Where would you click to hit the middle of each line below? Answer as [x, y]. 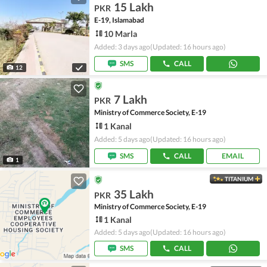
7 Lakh [131, 99]
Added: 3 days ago [122, 47]
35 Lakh [134, 194]
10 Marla [120, 33]
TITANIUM [239, 179]
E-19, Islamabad [119, 20]
